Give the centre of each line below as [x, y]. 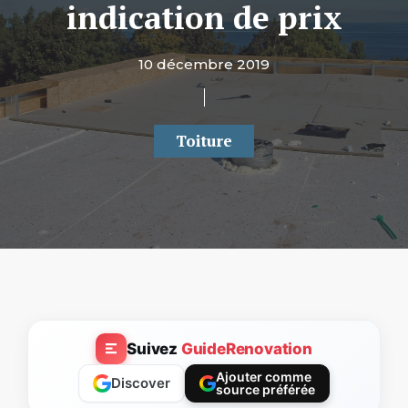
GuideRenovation [246, 348]
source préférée [265, 389]
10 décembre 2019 [204, 64]
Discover [140, 383]
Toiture [204, 141]
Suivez [154, 348]
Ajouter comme [263, 377]
